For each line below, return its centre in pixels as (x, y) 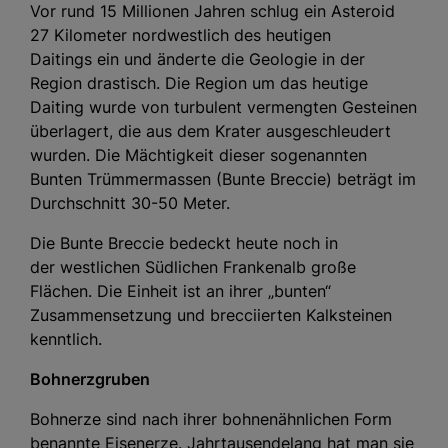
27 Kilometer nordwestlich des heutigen (180, 34)
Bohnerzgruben (90, 378)
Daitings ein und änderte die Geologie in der (197, 58)
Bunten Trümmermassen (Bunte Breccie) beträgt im (223, 178)
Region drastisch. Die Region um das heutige (199, 82)
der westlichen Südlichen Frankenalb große (193, 266)
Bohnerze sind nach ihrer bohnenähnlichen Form (211, 418)
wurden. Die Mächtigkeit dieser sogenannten (198, 154)
